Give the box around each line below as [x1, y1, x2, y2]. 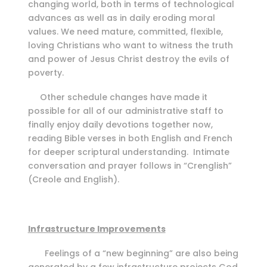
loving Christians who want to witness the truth [27, 39, 233, 51]
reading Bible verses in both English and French [27, 132, 232, 145]
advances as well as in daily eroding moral [27, 11, 215, 24]
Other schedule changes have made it [27, 91, 207, 104]
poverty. [27, 66, 73, 79]
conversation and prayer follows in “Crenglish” [27, 160, 232, 172]
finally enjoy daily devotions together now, [27, 119, 213, 131]
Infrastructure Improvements [27, 222, 166, 235]
